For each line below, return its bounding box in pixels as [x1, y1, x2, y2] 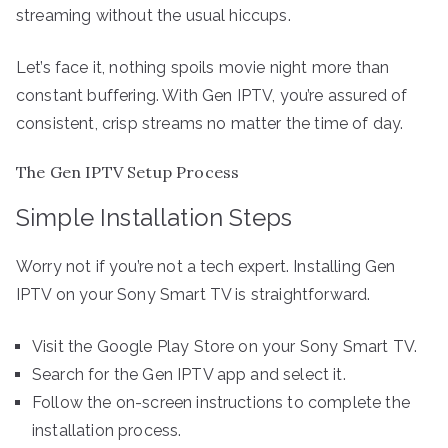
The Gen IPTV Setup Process [16, 161, 240, 182]
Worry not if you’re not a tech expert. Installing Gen [16, 256, 396, 276]
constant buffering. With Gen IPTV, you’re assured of [16, 85, 408, 105]
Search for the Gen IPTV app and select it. [32, 364, 346, 384]
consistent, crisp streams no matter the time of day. [16, 113, 404, 133]
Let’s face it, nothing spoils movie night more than [16, 57, 390, 77]
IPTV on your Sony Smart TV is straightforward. [16, 284, 371, 304]
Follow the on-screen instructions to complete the [32, 392, 410, 412]
